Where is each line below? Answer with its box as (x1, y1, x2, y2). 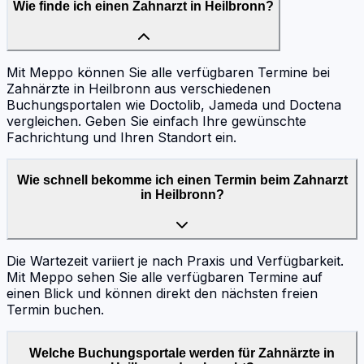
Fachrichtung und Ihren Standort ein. (6, 128, 236, 145)
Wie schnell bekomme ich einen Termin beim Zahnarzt (16, 173, 348, 188)
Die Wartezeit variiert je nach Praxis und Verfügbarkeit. (6, 253, 344, 270)
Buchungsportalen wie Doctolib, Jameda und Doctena (6, 96, 341, 113)
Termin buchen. (6, 301, 104, 318)
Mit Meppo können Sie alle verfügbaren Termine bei (6, 63, 330, 80)
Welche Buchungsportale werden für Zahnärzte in (29, 345, 335, 360)
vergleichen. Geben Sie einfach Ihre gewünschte (6, 112, 306, 129)
